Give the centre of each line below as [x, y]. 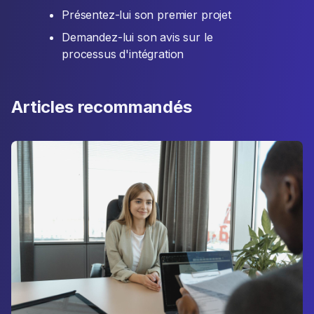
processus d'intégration [123, 54]
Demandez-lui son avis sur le [137, 37]
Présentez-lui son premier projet [146, 15]
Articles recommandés [102, 107]
